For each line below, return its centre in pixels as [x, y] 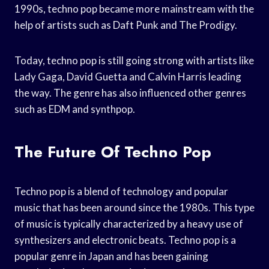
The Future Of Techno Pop [113, 152]
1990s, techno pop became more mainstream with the [134, 8]
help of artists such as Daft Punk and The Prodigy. [126, 25]
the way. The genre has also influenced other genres [130, 92]
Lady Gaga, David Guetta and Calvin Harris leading [128, 76]
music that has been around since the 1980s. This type [134, 207]
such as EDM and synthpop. [75, 109]
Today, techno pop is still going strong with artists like [134, 60]
